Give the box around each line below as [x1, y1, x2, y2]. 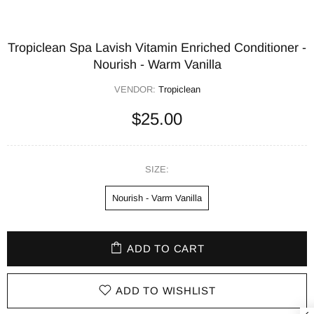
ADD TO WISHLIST [116, 285, 216, 297]
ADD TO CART [127, 243, 205, 255]
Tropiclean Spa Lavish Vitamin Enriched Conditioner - [8, 41, 306, 55]
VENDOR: [114, 84, 158, 95]
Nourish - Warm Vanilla [93, 57, 221, 72]
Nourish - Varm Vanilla [112, 192, 202, 203]
